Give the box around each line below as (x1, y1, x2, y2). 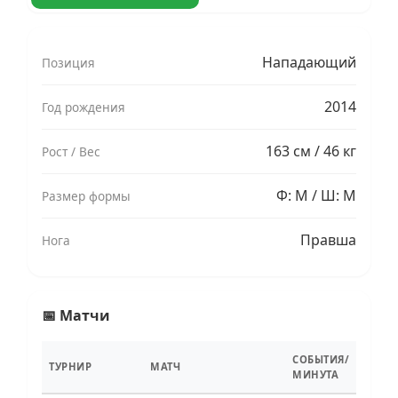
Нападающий (262, 52, 356, 72)
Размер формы (42, 187, 131, 204)
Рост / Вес (42, 142, 100, 160)
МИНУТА (292, 367, 338, 381)
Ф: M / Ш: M (276, 185, 356, 205)
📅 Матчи (42, 305, 110, 325)
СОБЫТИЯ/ (292, 352, 349, 366)
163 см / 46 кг (266, 140, 356, 161)
